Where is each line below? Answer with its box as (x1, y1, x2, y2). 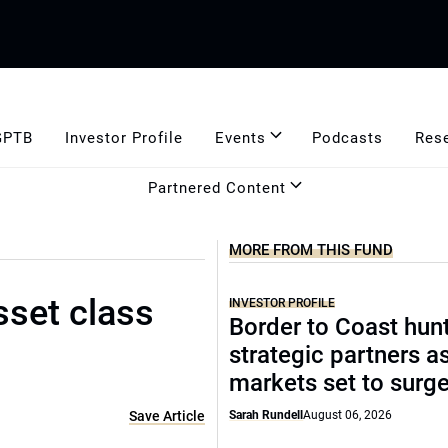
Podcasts (311, 128, 383, 147)
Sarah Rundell (229, 408, 304, 422)
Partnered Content (148, 178, 286, 197)
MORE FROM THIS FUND (229, 241, 394, 259)
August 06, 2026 (303, 408, 393, 422)
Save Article (129, 408, 206, 424)
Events (214, 128, 266, 147)
